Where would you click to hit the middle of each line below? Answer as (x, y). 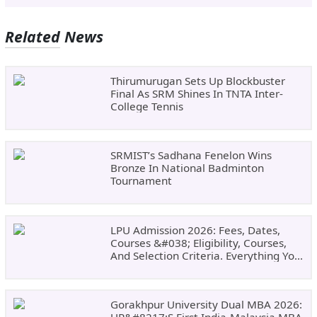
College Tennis (146, 106)
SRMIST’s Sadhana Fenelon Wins (191, 155)
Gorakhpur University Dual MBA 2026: (206, 304)
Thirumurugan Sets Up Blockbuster (197, 80)
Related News (54, 37)
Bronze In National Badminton (187, 168)
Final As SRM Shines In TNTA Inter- (196, 93)
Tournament (141, 181)
